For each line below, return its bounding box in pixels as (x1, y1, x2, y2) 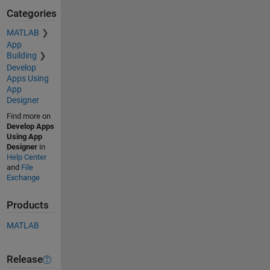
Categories (6, 7, 57, 19)
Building (6, 51, 37, 61)
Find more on (6, 111, 51, 121)
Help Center (6, 152, 46, 162)
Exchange (6, 173, 40, 183)
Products (6, 199, 49, 212)
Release (6, 254, 43, 266)
